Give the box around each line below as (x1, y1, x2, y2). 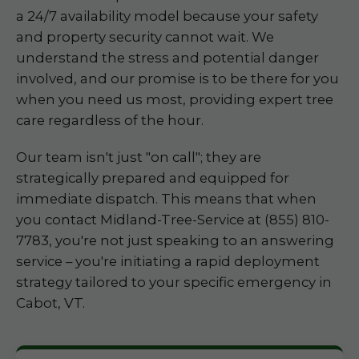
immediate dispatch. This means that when (16, 191, 317, 207)
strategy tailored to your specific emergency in (16, 274, 332, 290)
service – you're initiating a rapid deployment (16, 253, 320, 269)
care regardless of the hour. (16, 112, 204, 128)
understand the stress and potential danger (16, 50, 319, 66)
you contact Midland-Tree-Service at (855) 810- (16, 212, 329, 228)
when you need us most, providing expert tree (16, 91, 333, 107)
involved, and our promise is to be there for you (16, 71, 339, 87)
